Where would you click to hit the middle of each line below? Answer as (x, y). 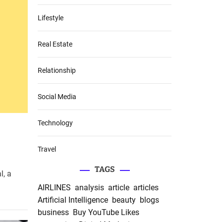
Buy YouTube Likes (106, 213)
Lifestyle (51, 18)
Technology (55, 123)
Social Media (57, 97)
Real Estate (55, 44)
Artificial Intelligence (73, 200)
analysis (89, 188)
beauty (124, 200)
